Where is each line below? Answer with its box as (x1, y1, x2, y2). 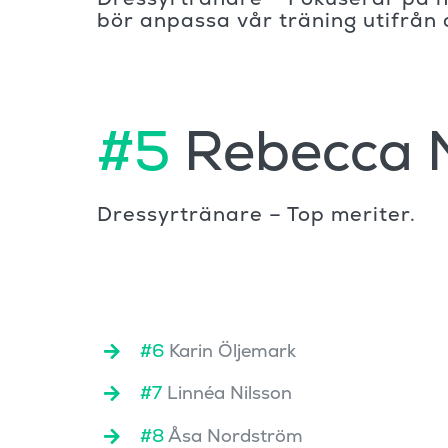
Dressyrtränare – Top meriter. (96, 201, 416, 228)
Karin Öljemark (164, 338, 297, 362)
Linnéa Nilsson (162, 381, 293, 405)
